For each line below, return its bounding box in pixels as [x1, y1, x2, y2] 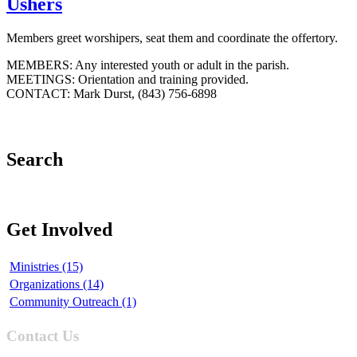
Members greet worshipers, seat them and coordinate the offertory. [6, 30, 338, 45]
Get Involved [6, 219, 112, 241]
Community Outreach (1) [10, 294, 136, 308]
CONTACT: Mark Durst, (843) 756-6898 [6, 86, 217, 100]
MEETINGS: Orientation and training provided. [6, 72, 249, 86]
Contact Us [6, 327, 79, 344]
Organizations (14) [10, 277, 104, 291]
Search [6, 149, 63, 171]
